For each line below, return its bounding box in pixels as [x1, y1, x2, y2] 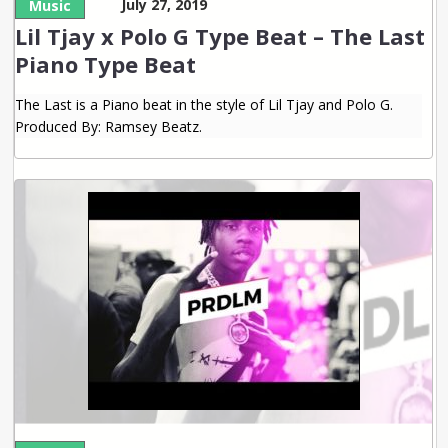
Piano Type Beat [15, 49, 197, 79]
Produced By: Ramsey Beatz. [15, 117, 203, 136]
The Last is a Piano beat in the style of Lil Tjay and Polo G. [15, 95, 394, 114]
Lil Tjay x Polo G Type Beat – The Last [15, 21, 426, 51]
